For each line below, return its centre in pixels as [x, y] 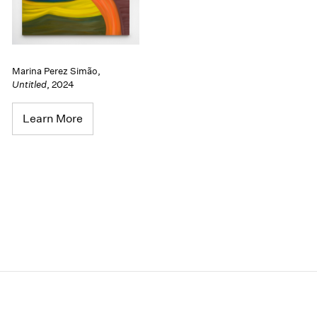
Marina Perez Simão [55, 71]
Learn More [53, 118]
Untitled [30, 84]
